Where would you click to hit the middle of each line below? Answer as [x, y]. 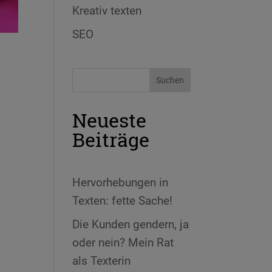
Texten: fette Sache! [123, 200]
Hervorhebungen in [121, 182]
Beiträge [111, 139]
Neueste [110, 120]
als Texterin [102, 261]
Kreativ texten [107, 10]
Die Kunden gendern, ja [131, 225]
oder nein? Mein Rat [123, 243]
